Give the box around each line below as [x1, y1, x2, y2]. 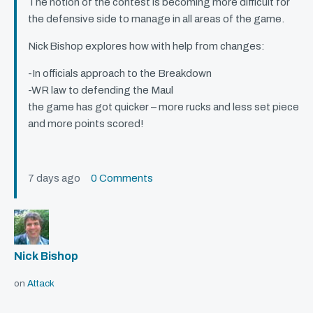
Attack [27, 278, 54, 289]
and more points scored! [28, 118, 144, 130]
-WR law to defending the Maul [28, 85, 173, 96]
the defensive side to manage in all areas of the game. [28, 13, 284, 25]
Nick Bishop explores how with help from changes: [28, 41, 265, 52]
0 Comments [91, 173, 153, 184]
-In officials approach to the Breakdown [28, 68, 212, 80]
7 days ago [28, 173, 91, 184]
